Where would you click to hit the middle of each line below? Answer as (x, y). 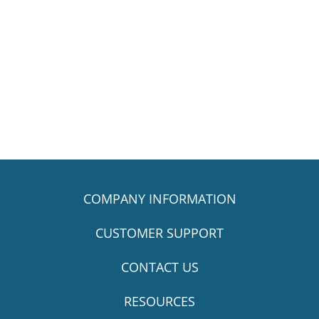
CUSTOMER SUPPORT (159, 232)
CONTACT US (159, 267)
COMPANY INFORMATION (159, 198)
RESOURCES (159, 301)
